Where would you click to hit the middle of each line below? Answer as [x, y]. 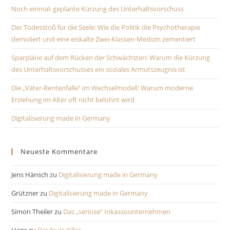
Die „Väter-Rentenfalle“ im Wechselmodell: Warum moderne [102, 88]
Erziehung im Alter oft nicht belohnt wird [73, 100]
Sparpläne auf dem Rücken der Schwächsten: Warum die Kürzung [111, 57]
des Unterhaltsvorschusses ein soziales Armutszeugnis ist [99, 69]
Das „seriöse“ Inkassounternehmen [117, 212]
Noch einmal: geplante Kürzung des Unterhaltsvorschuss [98, 9]
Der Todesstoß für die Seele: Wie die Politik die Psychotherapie [106, 27]
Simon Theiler [32, 212]
